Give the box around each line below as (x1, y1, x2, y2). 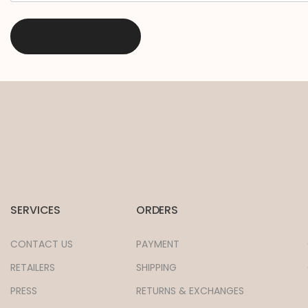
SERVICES (10, 202, 61, 219)
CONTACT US (10, 237, 73, 252)
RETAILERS (10, 261, 55, 275)
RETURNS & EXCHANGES (135, 284, 244, 298)
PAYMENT (135, 237, 179, 252)
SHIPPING (135, 261, 177, 275)
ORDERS (135, 202, 179, 219)
